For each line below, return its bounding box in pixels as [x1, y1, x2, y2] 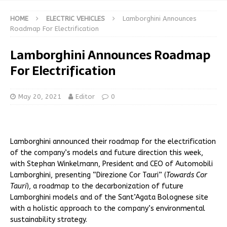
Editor [75, 93, 95, 101]
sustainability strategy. [10, 215, 87, 224]
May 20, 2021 [18, 93, 61, 101]
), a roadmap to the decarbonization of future [27, 182, 183, 191]
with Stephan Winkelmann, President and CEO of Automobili [10, 160, 213, 169]
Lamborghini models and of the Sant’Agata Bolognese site [10, 193, 208, 202]
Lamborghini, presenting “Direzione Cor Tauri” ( [10, 171, 166, 180]
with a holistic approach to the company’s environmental [10, 204, 205, 213]
